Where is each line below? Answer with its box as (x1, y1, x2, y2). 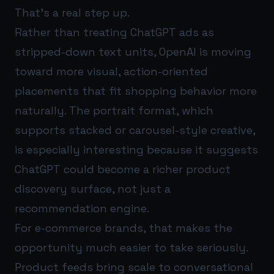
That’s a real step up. (15, 6, 130, 20)
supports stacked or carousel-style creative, (15, 123, 255, 138)
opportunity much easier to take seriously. (15, 240, 248, 255)
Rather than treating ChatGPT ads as (15, 25, 214, 40)
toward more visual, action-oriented (15, 64, 208, 79)
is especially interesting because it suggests (15, 143, 258, 157)
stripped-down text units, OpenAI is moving (15, 45, 251, 59)
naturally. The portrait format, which (15, 103, 213, 118)
